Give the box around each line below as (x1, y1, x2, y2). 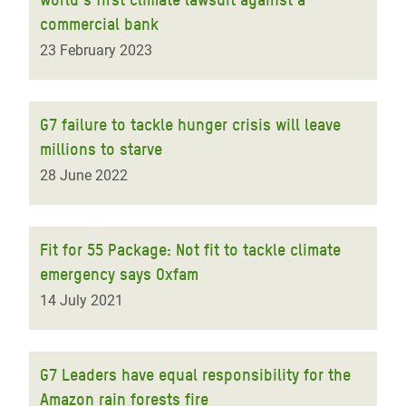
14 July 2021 (40, 292, 123, 309)
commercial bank (40, 14, 159, 34)
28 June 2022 (40, 167, 128, 184)
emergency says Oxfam (40, 265, 198, 284)
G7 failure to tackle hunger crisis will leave (40, 115, 341, 134)
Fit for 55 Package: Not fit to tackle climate (40, 240, 341, 259)
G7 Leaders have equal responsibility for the (40, 365, 351, 384)
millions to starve (40, 140, 162, 159)
